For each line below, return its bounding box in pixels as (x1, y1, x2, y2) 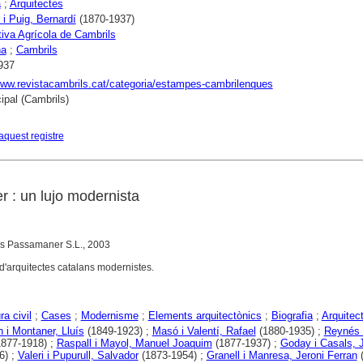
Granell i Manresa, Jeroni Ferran (206, 349, 357, 361)
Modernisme (80, 310, 139, 322)
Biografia (271, 310, 313, 322)
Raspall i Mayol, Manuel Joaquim (56, 337, 212, 349)
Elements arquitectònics (147, 310, 262, 322)
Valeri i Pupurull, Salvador (17, 349, 139, 361)
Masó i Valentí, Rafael (152, 325, 256, 337)
